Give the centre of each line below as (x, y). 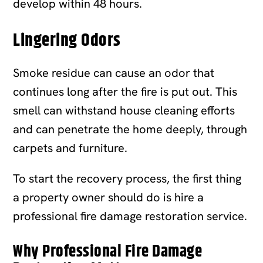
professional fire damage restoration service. (130, 216)
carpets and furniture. (70, 148)
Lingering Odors (67, 41)
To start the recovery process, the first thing (127, 178)
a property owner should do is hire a (109, 197)
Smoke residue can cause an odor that (114, 73)
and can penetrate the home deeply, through (130, 129)
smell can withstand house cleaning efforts (124, 110)
